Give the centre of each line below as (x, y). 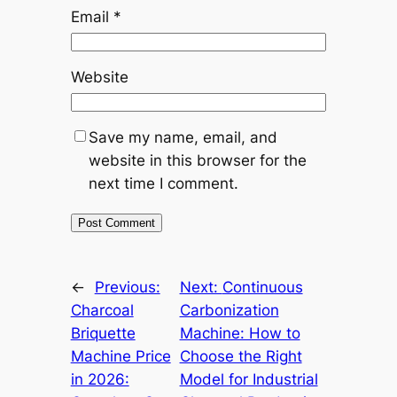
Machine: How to (240, 334)
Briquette (103, 334)
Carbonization (229, 311)
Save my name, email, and (183, 138)
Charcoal (102, 311)
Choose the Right (241, 357)
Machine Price (121, 357)
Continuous (262, 288)
